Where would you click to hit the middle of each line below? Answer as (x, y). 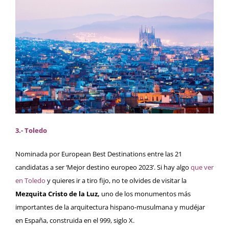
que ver (202, 167)
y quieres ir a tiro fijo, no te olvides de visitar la (117, 180)
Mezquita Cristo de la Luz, (58, 193)
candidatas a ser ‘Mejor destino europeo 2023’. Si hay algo (103, 167)
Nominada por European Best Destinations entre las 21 (99, 154)
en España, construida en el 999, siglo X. (75, 220)
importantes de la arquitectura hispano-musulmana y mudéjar (110, 207)
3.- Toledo (31, 130)
